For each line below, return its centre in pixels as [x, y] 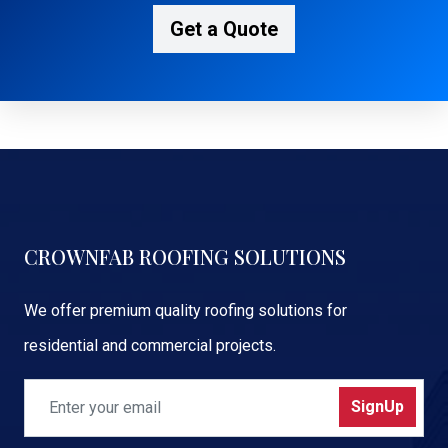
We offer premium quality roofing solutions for [185, 310]
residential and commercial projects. [150, 345]
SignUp [377, 406]
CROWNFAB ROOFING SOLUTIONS [185, 256]
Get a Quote [224, 28]
